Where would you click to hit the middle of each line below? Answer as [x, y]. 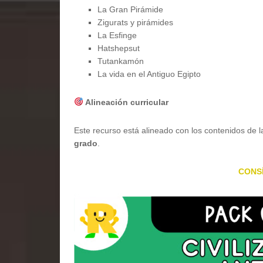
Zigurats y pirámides [135, 22]
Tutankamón [121, 61]
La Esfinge [117, 35]
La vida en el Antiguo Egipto [149, 74]
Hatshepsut [119, 48]
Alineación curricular [126, 102]
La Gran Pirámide [130, 9]
